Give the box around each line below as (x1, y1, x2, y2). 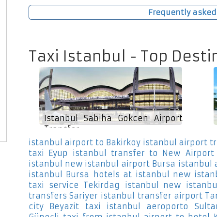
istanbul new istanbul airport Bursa (29, 159, 175, 169)
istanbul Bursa (29, 170, 90, 180)
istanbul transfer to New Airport (73, 148, 214, 158)
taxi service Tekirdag (29, 180, 120, 190)
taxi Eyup (29, 148, 68, 158)
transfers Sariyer (29, 191, 98, 201)
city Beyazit (29, 201, 79, 212)
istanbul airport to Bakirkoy (29, 138, 140, 148)
